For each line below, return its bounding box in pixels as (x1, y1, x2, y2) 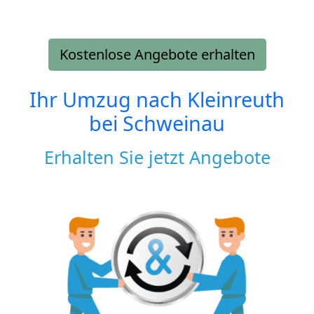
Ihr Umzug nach (29, 85, 187, 113)
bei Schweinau (89, 109, 225, 137)
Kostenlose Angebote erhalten (59, 44, 255, 64)
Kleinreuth (187, 85, 285, 113)
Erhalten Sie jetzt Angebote (43, 144, 271, 169)
